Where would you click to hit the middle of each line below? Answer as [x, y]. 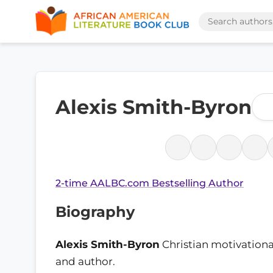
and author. [85, 261]
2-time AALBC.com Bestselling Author [150, 183]
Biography [95, 212]
